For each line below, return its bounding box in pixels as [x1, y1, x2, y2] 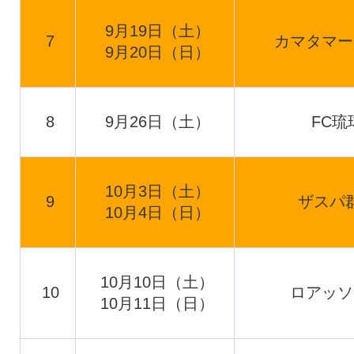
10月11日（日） [100, 295, 215, 312]
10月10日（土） [100, 273, 215, 291]
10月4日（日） [105, 204, 210, 221]
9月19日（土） [105, 22, 210, 40]
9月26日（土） [105, 113, 210, 130]
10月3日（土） [105, 183, 210, 200]
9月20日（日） [105, 43, 210, 61]
